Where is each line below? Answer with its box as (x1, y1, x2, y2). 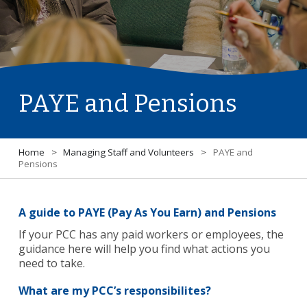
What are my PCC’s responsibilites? (18, 283, 211, 299)
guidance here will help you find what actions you (18, 241, 270, 257)
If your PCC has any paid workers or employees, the (18, 227, 284, 243)
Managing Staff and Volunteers (63, 146, 195, 159)
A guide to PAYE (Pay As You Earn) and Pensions (18, 205, 276, 221)
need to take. (18, 256, 85, 271)
